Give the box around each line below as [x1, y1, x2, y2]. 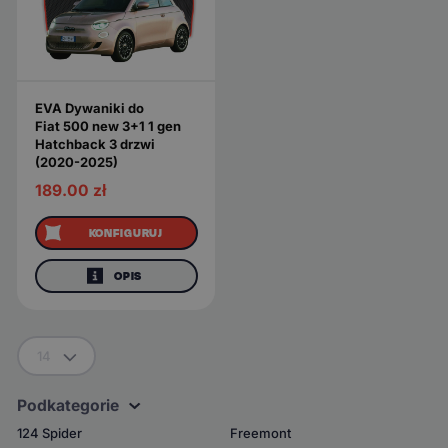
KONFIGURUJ [88, 223, 164, 242]
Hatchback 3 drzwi [34, 136, 155, 153]
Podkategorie [17, 396, 120, 416]
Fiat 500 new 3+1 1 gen [34, 118, 181, 135]
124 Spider [17, 424, 83, 441]
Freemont [230, 424, 292, 441]
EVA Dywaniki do [34, 100, 144, 117]
